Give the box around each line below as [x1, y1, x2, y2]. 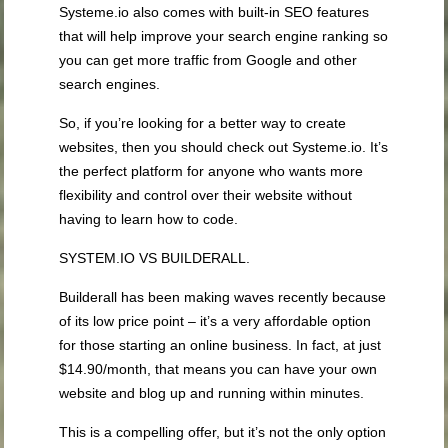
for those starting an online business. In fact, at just [59, 337, 382, 354]
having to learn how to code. [59, 211, 239, 228]
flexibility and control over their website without [59, 187, 353, 204]
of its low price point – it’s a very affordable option [59, 313, 372, 330]
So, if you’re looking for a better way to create [59, 115, 347, 132]
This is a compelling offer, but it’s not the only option [59, 424, 387, 441]
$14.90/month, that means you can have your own [59, 361, 378, 378]
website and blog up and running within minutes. [59, 385, 365, 402]
